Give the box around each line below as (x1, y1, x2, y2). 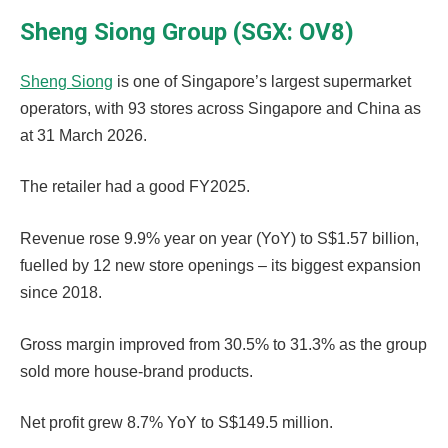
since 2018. (20, 284, 106, 301)
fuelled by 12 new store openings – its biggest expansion (20, 257, 421, 274)
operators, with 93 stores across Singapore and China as (20, 99, 421, 117)
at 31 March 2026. (20, 126, 147, 144)
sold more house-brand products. (20, 362, 257, 380)
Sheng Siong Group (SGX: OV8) (20, 17, 354, 46)
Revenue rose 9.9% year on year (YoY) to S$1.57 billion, (20, 230, 419, 247)
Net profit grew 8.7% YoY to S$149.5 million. (20, 414, 333, 432)
